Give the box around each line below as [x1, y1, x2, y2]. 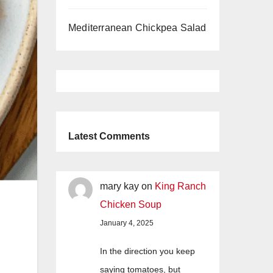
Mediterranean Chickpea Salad [68, 23, 207, 34]
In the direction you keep [100, 246, 195, 257]
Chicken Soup [100, 199, 161, 210]
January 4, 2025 [100, 219, 154, 228]
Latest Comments [68, 131, 150, 142]
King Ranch [155, 181, 206, 192]
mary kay [100, 181, 139, 192]
